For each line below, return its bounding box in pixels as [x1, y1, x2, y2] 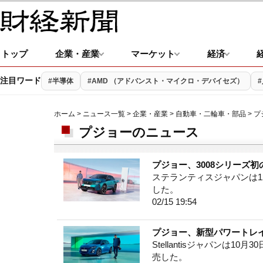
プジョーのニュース [79, 125, 199, 140]
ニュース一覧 [83, 110, 125, 118]
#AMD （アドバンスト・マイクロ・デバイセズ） [87, 76, 244, 85]
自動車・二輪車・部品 [176, 110, 246, 118]
